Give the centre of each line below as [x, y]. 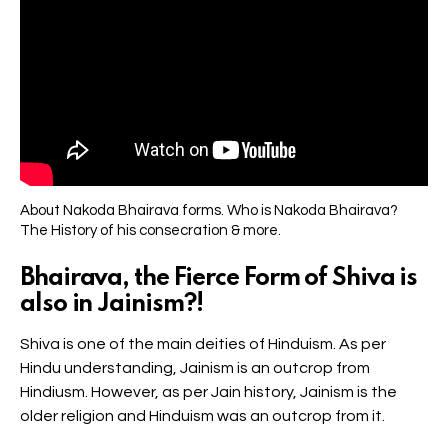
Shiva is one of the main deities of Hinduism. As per [203, 343]
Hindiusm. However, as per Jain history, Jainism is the [208, 391]
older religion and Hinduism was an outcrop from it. [202, 415]
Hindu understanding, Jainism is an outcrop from [195, 367]
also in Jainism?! [112, 304]
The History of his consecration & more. [150, 230]
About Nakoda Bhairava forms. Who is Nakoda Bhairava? [209, 210]
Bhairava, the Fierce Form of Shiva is [219, 278]
